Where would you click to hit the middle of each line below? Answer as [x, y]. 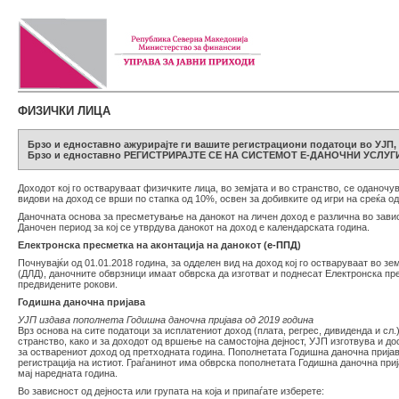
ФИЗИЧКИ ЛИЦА [64, 111]
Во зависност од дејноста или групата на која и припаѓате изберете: [171, 391]
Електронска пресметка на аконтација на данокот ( [142, 245]
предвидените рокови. [68, 284]
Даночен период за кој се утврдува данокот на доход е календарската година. [194, 227]
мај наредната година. [68, 373]
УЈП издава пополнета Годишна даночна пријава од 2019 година [166, 320]
